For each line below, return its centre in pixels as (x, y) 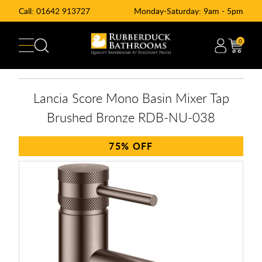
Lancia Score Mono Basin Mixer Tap (131, 98)
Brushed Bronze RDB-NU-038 (131, 117)
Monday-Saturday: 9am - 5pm (189, 11)
